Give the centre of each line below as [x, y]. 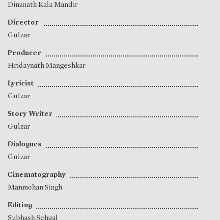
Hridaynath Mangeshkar [47, 66]
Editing [20, 205]
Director [23, 22]
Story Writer [30, 114]
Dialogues [25, 144]
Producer [24, 53]
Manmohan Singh [35, 187]
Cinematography [37, 175]
